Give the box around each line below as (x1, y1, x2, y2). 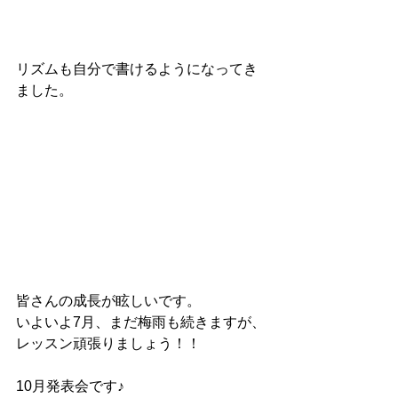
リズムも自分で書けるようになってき (16, 60, 258, 76)
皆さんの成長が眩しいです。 (16, 292, 201, 308)
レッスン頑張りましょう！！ (16, 335, 201, 351)
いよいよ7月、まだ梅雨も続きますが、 (16, 314, 266, 330)
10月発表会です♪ (16, 378, 124, 394)
